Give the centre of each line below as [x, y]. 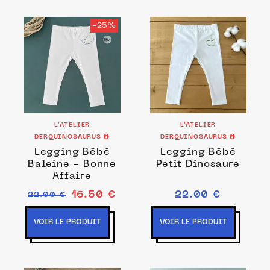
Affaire [72, 177]
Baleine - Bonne [72, 165]
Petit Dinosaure [198, 165]
